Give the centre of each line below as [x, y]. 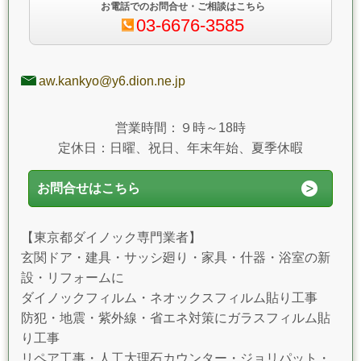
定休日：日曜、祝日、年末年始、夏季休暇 [180, 147]
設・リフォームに [73, 277]
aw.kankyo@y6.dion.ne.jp [112, 81]
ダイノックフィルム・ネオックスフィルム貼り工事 [169, 297]
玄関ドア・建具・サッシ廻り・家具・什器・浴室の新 [176, 257]
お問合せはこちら [88, 188]
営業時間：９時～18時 [180, 127]
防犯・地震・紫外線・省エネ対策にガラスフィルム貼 [176, 317]
